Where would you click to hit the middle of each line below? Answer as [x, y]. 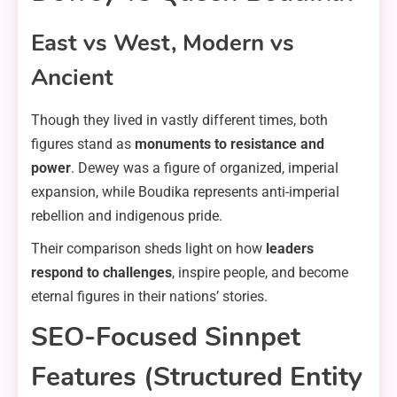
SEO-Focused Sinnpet [166, 338]
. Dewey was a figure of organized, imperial [205, 168]
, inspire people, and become [260, 273]
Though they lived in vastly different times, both [179, 121]
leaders [290, 249]
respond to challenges [101, 273]
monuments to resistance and [230, 144]
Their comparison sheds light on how [148, 249]
